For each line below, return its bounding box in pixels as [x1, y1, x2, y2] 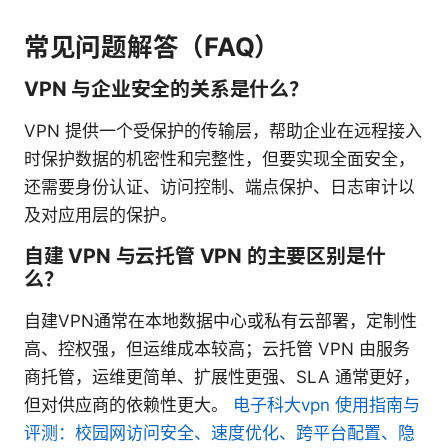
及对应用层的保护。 [24, 205, 177, 226]
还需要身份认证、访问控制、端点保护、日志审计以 [24, 177, 415, 198]
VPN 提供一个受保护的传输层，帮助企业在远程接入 [24, 121, 422, 142]
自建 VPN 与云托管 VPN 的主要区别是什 [24, 244, 386, 269]
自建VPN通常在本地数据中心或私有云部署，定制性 [24, 311, 417, 332]
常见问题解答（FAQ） [24, 31, 281, 63]
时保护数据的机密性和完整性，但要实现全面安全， [24, 149, 415, 170]
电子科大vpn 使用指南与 [233, 395, 420, 416]
